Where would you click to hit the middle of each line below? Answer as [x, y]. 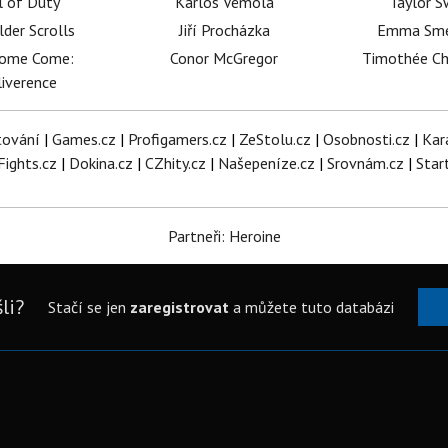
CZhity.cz [175, 163]
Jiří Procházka [224, 30]
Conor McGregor [224, 58]
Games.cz [83, 139]
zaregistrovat [179, 307]
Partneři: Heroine [224, 236]
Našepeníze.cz [266, 163]
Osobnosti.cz [366, 139]
